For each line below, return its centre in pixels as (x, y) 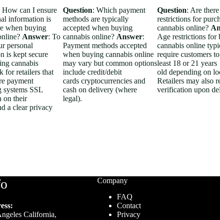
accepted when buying (98, 27)
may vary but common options (110, 63)
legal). (72, 98)
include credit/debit (92, 72)
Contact (129, 206)
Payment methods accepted (105, 45)
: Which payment (119, 10)
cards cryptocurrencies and (104, 81)
